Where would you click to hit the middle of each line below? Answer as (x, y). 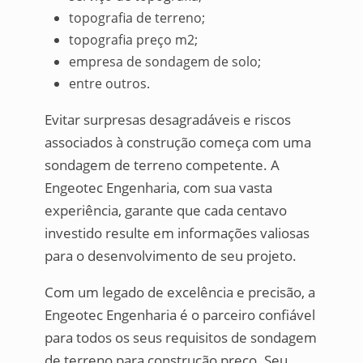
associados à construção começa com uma (177, 143)
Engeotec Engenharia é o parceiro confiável (179, 315)
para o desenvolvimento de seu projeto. (170, 256)
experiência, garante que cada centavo (165, 211)
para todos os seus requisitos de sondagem (180, 338)
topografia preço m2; (133, 40)
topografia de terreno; (137, 18)
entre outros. (109, 84)
